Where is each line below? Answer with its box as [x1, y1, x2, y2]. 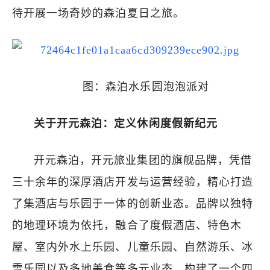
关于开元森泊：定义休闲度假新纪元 [34, 118, 218, 130]
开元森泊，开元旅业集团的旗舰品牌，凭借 [34, 154, 252, 166]
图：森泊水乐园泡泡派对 [83, 81, 209, 93]
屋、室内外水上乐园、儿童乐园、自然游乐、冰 [12, 241, 254, 253]
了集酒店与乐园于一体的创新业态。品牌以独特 [12, 198, 254, 210]
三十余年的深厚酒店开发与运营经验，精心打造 [12, 176, 254, 188]
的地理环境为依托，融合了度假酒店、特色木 [12, 219, 242, 231]
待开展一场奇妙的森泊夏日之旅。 [12, 7, 184, 19]
